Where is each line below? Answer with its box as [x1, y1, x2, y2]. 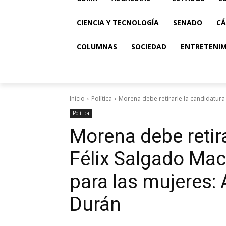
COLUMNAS [77, 42, 117, 51]
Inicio [70, 94, 85, 103]
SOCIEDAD [131, 42, 166, 51]
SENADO [173, 18, 202, 27]
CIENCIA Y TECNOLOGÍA [77, 18, 159, 27]
